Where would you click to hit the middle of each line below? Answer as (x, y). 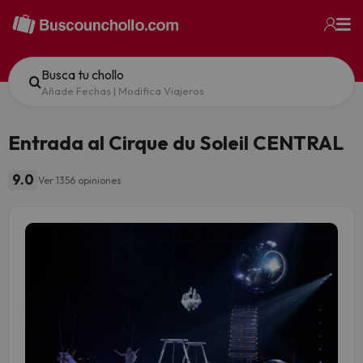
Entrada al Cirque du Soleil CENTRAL (176, 143)
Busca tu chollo (83, 75)
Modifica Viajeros (161, 91)
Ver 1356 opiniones (80, 180)
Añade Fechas (76, 91)
